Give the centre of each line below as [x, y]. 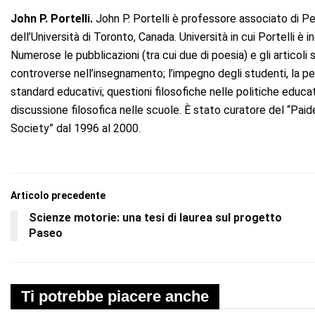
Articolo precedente [58, 196]
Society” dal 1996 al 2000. [76, 129]
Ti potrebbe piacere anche [115, 297]
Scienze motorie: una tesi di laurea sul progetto [155, 218]
